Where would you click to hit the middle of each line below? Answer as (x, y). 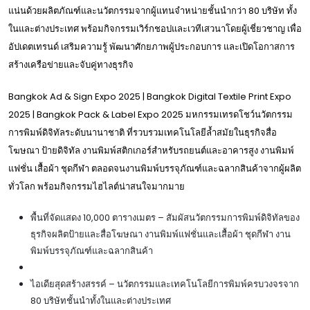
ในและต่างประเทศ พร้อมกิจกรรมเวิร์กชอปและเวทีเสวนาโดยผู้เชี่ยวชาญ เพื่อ (155, 28)
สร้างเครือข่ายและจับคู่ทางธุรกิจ (71, 64)
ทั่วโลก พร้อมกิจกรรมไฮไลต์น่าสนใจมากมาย (97, 186)
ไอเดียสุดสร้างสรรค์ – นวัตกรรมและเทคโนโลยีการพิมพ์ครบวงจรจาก (165, 284)
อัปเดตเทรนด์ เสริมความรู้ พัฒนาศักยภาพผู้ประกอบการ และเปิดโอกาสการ (152, 46)
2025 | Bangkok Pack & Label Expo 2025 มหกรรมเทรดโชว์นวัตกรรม (151, 114)
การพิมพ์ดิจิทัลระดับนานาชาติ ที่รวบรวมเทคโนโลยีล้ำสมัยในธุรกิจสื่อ (143, 132)
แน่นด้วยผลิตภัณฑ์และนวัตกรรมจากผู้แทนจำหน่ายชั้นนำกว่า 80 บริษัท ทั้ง (153, 10)
